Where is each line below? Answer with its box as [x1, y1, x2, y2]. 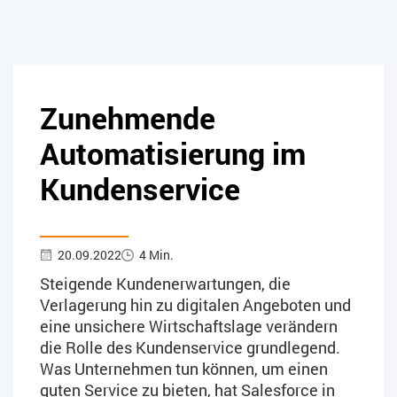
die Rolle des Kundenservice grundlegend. [40, 336, 340, 358]
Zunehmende [40, 97, 215, 137]
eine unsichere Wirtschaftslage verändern [40, 315, 338, 337]
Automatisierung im [40, 132, 306, 173]
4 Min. [139, 245, 174, 263]
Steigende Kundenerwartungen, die [40, 272, 291, 294]
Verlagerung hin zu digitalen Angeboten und [40, 293, 351, 315]
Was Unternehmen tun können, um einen [40, 357, 328, 379]
